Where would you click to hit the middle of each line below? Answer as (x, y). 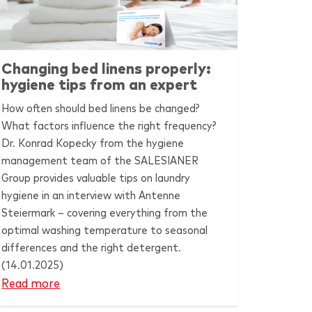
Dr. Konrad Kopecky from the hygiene (93, 143)
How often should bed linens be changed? (101, 108)
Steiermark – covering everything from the (105, 213)
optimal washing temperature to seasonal (105, 230)
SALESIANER (167, 161)
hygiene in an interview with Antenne (91, 195)
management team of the (68, 161)
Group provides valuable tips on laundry (96, 178)
